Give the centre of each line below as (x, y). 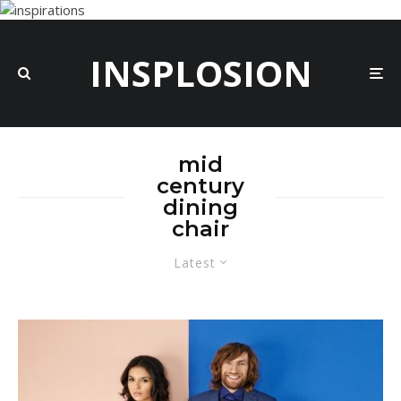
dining (200, 207)
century (200, 186)
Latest (195, 263)
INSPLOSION (200, 73)
